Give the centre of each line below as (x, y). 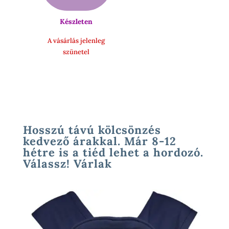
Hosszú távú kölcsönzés (92, 130)
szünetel (76, 52)
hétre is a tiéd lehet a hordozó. (113, 152)
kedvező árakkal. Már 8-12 (99, 141)
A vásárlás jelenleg (76, 40)
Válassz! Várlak (67, 163)
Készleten (76, 21)
